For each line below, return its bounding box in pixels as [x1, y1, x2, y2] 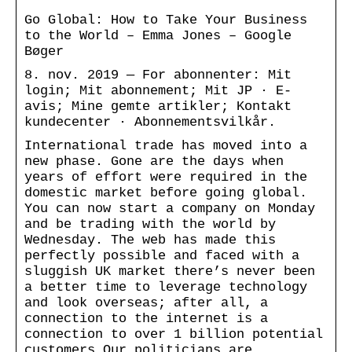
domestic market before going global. [24, 185, 307, 200]
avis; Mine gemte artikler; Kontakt [24, 98, 291, 114]
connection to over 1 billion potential [24, 326, 323, 342]
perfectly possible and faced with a [24, 247, 299, 263]
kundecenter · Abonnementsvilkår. [24, 114, 276, 130]
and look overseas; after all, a [24, 295, 268, 310]
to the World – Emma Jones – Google [24, 27, 291, 43]
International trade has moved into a [24, 137, 307, 153]
